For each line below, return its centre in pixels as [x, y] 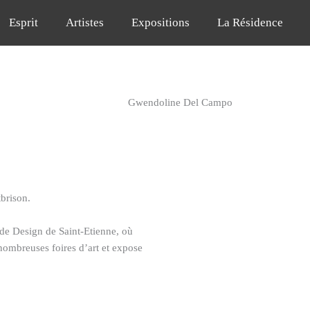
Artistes [85, 22]
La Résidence [250, 22]
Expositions [161, 22]
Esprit [24, 22]
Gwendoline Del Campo [180, 102]
